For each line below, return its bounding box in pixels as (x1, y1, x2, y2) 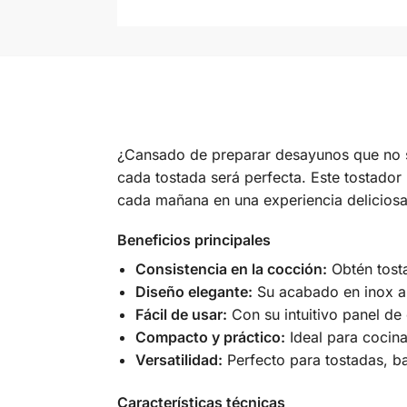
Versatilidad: (134, 351, 223, 370)
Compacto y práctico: (134, 328, 285, 347)
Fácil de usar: (134, 305, 227, 324)
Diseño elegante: (134, 283, 253, 302)
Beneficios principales (116, 231, 271, 250)
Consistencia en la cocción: (134, 260, 327, 279)
